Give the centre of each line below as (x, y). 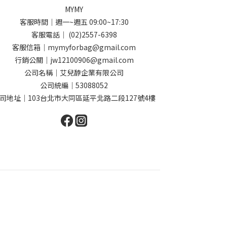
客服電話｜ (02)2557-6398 (74, 34)
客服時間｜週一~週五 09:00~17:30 (74, 22)
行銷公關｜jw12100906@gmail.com (74, 60)
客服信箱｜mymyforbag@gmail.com (74, 47)
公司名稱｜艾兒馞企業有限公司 (74, 72)
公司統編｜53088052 (74, 85)
